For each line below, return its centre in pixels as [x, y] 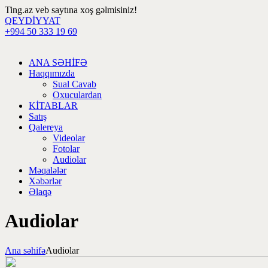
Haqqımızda [52, 73]
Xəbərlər [45, 181]
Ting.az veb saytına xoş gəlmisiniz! [71, 10]
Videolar [69, 138]
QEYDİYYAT [33, 21]
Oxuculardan [77, 95]
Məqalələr [48, 170]
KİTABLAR [53, 106]
